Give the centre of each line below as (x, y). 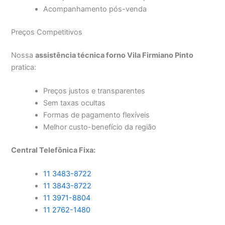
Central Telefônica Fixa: (53, 150)
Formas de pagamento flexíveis (97, 115)
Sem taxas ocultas (75, 103)
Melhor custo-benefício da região (100, 127)
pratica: (24, 67)
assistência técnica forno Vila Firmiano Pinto (115, 55)
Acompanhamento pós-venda (95, 9)
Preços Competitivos (47, 32)
